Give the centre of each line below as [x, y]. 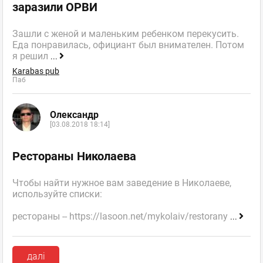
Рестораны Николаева [74, 156]
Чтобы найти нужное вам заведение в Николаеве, [122, 183]
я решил [31, 56]
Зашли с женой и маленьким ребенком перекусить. [126, 34]
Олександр [74, 114]
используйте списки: [57, 194]
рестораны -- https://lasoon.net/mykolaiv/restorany [121, 217]
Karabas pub [36, 71]
